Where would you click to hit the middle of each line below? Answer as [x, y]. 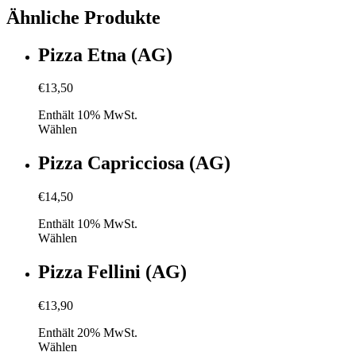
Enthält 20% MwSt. [88, 333]
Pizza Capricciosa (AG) [134, 163]
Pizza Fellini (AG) [112, 272]
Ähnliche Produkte [83, 17]
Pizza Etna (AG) [105, 54]
